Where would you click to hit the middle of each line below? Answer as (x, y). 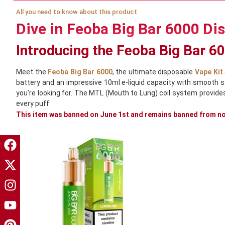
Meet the (32, 72)
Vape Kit (208, 72)
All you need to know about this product (77, 12)
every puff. (33, 103)
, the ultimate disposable (153, 72)
